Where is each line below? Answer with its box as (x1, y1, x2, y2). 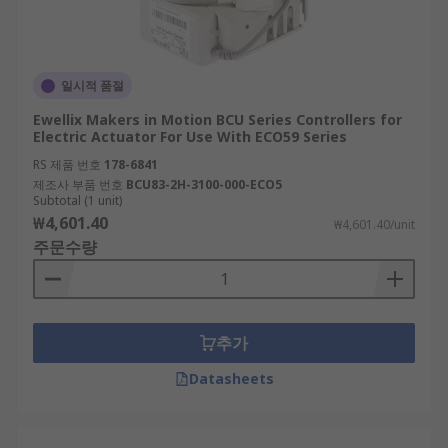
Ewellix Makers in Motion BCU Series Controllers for (33, 110, 402, 129)
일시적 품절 (61, 77, 124, 94)
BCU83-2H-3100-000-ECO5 (126, 176, 282, 193)
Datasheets (188, 369, 274, 388)
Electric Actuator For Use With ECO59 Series (33, 127, 347, 146)
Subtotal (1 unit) (33, 192, 122, 209)
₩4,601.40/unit (334, 216, 415, 233)
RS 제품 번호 (33, 156, 101, 173)
